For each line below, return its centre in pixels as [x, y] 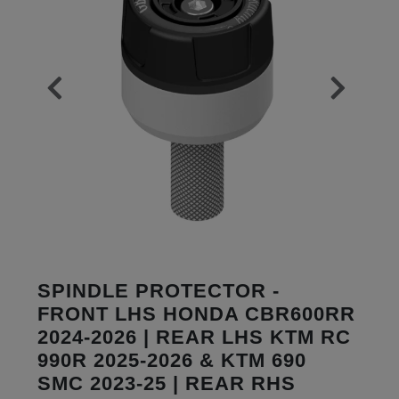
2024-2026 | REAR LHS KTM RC [194, 337]
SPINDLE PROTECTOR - [158, 290]
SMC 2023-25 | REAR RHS [166, 383]
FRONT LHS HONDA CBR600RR [196, 313]
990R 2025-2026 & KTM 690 [171, 360]
